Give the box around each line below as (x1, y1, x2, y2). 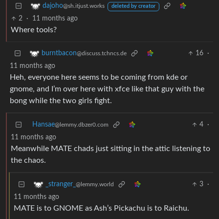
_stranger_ (45, 181, 76, 188)
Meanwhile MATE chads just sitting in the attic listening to (11, 145, 210, 153)
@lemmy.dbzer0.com (55, 122, 109, 128)
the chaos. (11, 156, 46, 165)
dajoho (43, 2, 63, 10)
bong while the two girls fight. (10, 97, 112, 105)
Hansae (32, 121, 55, 129)
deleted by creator (111, 4, 155, 9)
